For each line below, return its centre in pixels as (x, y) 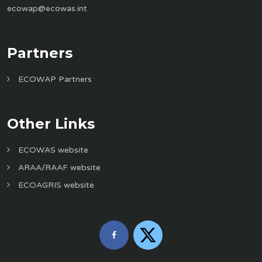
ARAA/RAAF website (58, 167)
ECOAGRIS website (55, 185)
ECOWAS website (52, 150)
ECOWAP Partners (54, 79)
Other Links (51, 123)
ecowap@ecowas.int (47, 8)
